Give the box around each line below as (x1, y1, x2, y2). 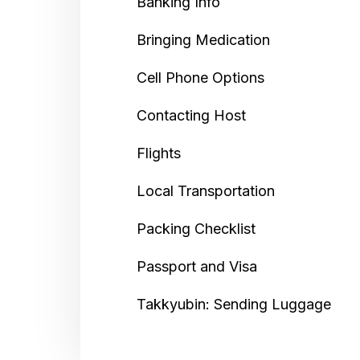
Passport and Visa (137, 257, 257, 275)
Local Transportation (137, 182, 275, 199)
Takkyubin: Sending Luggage (137, 295, 331, 313)
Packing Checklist (137, 219, 256, 237)
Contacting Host (137, 106, 246, 124)
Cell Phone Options (137, 68, 264, 86)
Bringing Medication (137, 31, 270, 48)
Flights (137, 144, 181, 162)
